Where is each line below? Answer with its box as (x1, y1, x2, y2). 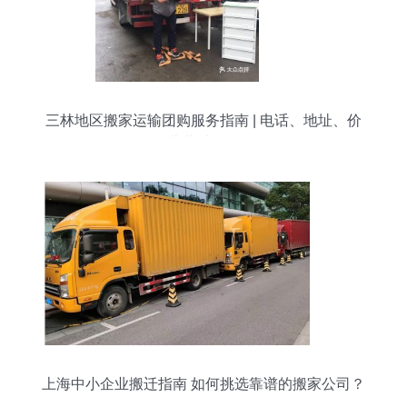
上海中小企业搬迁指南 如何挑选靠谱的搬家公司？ (42, 376, 365, 392)
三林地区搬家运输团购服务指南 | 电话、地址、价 (45, 113, 362, 128)
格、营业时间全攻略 (138, 135, 269, 151)
